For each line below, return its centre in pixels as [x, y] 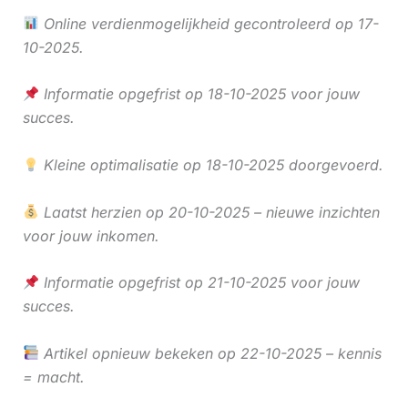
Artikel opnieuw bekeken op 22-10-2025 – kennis [210, 353]
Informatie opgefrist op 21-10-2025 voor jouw [199, 283]
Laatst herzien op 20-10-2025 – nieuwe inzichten [209, 212]
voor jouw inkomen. [91, 235]
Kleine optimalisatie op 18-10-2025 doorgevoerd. [211, 164]
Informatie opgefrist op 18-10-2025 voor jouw [199, 94]
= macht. [53, 377]
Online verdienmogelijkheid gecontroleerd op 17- [209, 23]
